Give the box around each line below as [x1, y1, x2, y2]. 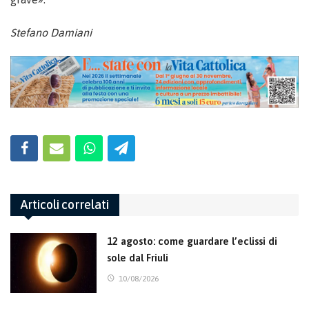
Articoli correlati [21, 197, 109, 212]
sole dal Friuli [107, 251, 168, 263]
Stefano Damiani [10, 26, 92, 39]
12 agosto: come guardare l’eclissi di [107, 235, 277, 247]
